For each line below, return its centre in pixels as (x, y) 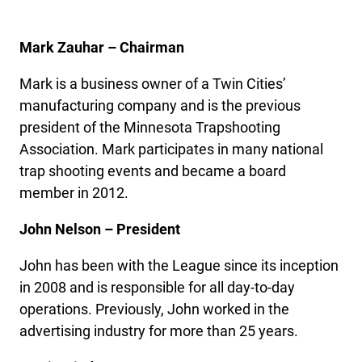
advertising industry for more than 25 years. (159, 331)
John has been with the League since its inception (179, 265)
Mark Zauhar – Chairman (102, 47)
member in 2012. (74, 193)
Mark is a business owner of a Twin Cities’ (153, 84)
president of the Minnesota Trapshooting (150, 127)
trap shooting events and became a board (153, 171)
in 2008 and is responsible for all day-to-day (157, 287)
